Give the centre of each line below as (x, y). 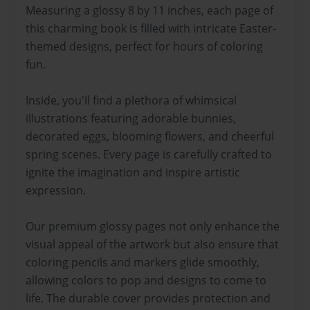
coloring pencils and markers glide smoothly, (143, 262)
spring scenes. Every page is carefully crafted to (149, 154)
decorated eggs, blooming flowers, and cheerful (150, 136)
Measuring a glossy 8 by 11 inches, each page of (149, 10)
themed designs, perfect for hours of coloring (144, 46)
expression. (56, 190)
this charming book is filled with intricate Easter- (151, 28)
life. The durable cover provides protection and (148, 298)
